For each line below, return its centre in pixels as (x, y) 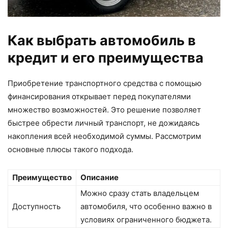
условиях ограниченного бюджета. (146, 219)
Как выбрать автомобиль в (102, 40)
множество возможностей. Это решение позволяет (104, 109)
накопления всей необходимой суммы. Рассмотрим (104, 136)
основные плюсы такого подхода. (70, 149)
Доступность (36, 206)
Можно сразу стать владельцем (140, 193)
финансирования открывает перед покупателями (99, 96)
